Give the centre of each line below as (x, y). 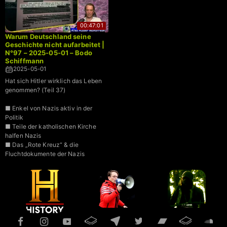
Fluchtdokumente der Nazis (45, 154)
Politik (14, 118)
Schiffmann (25, 61)
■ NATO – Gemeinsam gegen (47, 172)
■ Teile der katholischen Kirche (51, 127)
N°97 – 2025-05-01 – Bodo (49, 53)
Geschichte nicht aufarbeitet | (55, 45)
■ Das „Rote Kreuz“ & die (42, 145)
